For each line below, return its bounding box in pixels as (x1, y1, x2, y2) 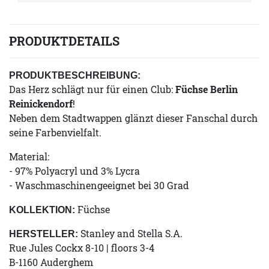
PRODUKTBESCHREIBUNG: (9, 70, 141, 81)
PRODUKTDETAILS (9, 33, 119, 49)
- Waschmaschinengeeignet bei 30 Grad (9, 179, 189, 192)
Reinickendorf (9, 97, 73, 110)
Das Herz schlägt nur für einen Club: (9, 83, 175, 96)
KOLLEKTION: (9, 205, 75, 216)
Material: (9, 150, 49, 163)
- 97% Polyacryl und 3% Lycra (9, 165, 140, 178)
